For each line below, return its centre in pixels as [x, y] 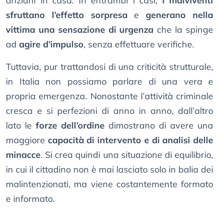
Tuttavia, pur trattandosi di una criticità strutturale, [109, 67]
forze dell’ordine [70, 126]
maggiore [27, 140]
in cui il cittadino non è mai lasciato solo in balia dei [109, 170]
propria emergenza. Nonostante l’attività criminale [109, 96]
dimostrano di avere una [159, 126]
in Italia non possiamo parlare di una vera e [109, 82]
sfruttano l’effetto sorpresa [67, 15]
